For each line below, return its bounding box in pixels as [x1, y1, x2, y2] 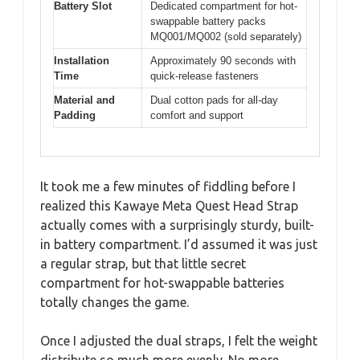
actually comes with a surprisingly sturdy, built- [40, 217, 314, 232]
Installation [54, 55, 109, 67]
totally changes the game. [40, 294, 189, 309]
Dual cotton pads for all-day [150, 94, 278, 106]
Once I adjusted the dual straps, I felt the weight [40, 333, 317, 348]
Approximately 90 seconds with [150, 55, 296, 67]
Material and [54, 94, 115, 106]
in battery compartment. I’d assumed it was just [40, 236, 317, 252]
